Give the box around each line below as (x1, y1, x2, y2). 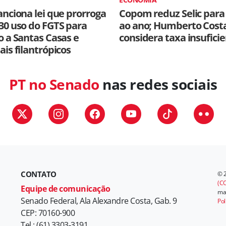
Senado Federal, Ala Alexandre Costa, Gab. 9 (21, 195, 177, 206)
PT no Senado (9, 75, 99, 94)
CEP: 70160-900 (21, 207, 75, 218)
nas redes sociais (99, 75, 217, 94)
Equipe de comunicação (21, 183, 110, 194)
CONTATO (21, 169, 56, 179)
